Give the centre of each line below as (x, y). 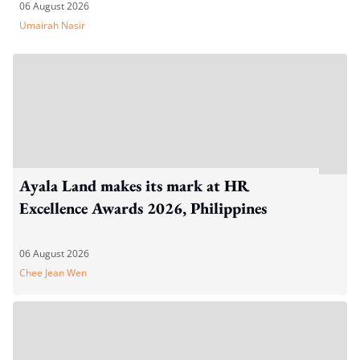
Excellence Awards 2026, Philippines (143, 208)
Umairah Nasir (52, 25)
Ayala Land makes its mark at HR (134, 186)
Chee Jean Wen (53, 273)
